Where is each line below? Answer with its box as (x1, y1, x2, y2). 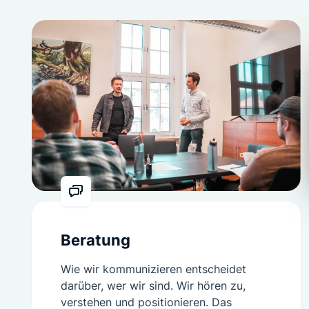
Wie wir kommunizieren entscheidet (61, 262, 246, 276)
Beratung (61, 231, 130, 249)
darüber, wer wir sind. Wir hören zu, (61, 279, 246, 292)
